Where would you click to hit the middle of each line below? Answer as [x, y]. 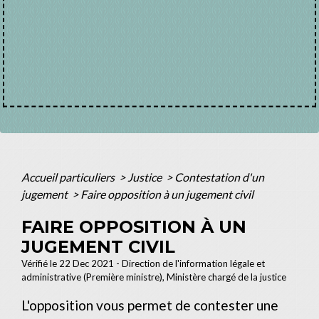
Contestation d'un [219, 177]
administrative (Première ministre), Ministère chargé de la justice [154, 277]
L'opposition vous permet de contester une [150, 305]
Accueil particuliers [69, 177]
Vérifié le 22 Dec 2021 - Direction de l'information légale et [143, 263]
